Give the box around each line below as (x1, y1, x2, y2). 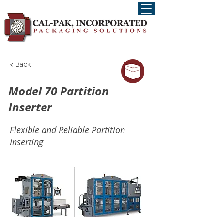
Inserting (10, 136, 43, 148)
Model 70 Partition (8, 83, 109, 99)
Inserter (8, 99, 52, 115)
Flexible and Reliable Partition (10, 124, 125, 136)
